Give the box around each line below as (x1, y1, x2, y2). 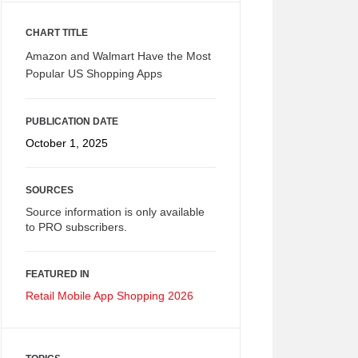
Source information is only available (26, 205, 205, 218)
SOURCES (26, 185, 74, 196)
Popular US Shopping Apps (26, 67, 162, 80)
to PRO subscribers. (26, 221, 127, 233)
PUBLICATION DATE (26, 116, 118, 127)
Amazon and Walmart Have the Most (26, 50, 211, 62)
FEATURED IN (26, 268, 89, 280)
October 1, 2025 (26, 137, 108, 149)
